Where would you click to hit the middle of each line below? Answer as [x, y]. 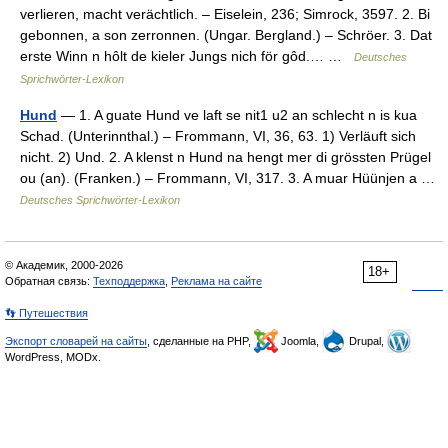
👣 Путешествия [46, 313]
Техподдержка [129, 281]
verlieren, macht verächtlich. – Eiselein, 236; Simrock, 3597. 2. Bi [225, 14]
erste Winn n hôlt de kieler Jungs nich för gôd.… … [187, 56]
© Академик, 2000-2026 [64, 265]
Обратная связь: [49, 281]
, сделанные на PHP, [200, 341]
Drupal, [366, 341]
